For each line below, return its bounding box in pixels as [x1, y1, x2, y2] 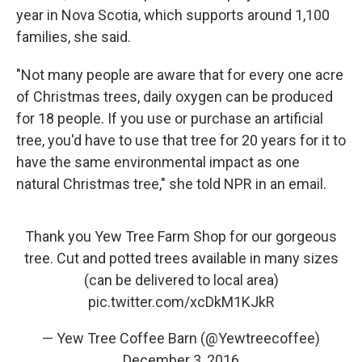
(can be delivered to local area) [83, 271, 279, 288]
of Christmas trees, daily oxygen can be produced [16, 88, 333, 105]
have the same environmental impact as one [16, 154, 300, 170]
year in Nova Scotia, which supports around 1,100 [16, 6, 330, 23]
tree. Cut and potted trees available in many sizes [23, 250, 339, 267]
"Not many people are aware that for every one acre [16, 66, 343, 83]
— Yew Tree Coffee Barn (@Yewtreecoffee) [42, 330, 320, 347]
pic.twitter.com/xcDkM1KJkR [87, 293, 275, 310]
